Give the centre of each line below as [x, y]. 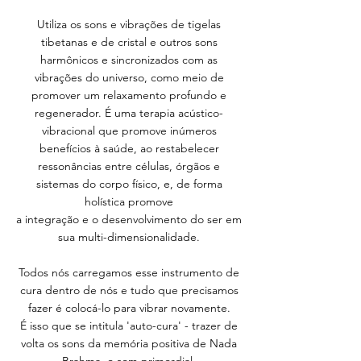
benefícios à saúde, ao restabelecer [129, 148]
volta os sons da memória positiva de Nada [129, 343]
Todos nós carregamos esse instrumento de [129, 272]
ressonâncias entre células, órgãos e [129, 166]
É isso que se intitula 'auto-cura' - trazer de [129, 326]
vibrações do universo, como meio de [129, 77]
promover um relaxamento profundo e [129, 95]
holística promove [129, 201]
